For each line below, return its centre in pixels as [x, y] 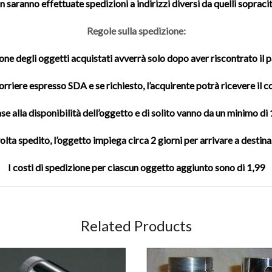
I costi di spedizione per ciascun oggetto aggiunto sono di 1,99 [136, 167]
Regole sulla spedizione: [136, 30]
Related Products [136, 225]
